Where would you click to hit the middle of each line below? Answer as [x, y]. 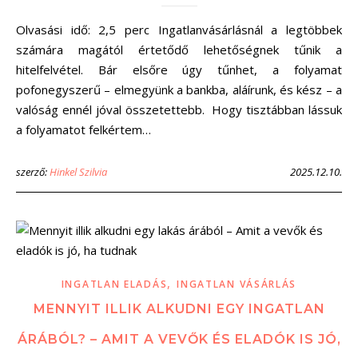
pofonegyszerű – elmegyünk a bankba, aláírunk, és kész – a [179, 89]
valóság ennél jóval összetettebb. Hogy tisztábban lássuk [179, 109]
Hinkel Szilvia [78, 172]
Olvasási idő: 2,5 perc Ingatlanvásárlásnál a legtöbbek [21, 30]
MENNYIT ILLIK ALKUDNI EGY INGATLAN [179, 309]
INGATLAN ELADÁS [114, 284]
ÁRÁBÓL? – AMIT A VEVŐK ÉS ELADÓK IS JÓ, [179, 339]
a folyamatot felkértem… [84, 129]
